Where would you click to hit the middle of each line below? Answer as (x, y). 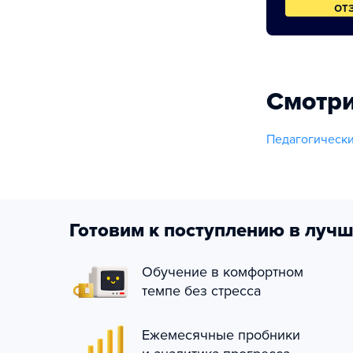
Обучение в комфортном (223, 272)
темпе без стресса (201, 291)
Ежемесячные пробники (221, 335)
